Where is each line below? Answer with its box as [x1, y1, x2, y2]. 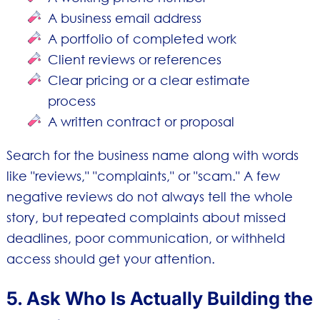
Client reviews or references [48, 51, 222, 67]
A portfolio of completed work [48, 30, 237, 46]
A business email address [48, 9, 202, 26]
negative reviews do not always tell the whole [6, 189, 293, 205]
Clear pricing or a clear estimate [48, 71, 251, 88]
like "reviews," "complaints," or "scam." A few [6, 168, 280, 184]
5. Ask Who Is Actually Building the [6, 287, 313, 310]
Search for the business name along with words [6, 147, 299, 164]
